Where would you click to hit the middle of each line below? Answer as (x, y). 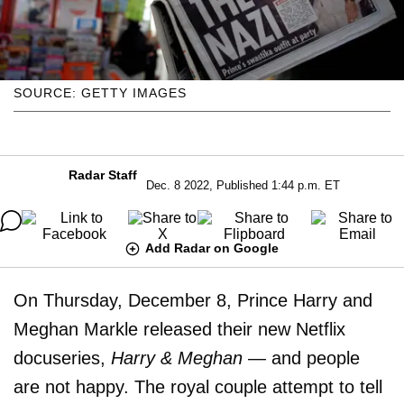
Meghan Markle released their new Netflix (179, 329)
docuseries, (62, 358)
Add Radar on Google (212, 248)
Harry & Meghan (177, 358)
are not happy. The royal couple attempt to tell (198, 386)
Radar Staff (102, 174)
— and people (301, 358)
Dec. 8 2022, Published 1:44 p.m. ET (243, 185)
